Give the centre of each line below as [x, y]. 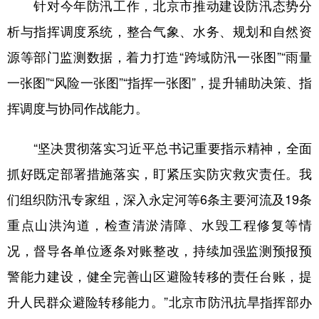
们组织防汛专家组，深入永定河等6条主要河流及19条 [159, 199]
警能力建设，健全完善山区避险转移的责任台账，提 [159, 276]
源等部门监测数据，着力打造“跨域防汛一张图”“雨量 [159, 57]
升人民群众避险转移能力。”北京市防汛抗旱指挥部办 [159, 302]
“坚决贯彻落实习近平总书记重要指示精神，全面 [159, 148]
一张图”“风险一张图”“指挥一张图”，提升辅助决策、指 [159, 83]
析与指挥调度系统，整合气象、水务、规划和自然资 [159, 31]
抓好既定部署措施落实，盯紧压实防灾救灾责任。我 [159, 174]
